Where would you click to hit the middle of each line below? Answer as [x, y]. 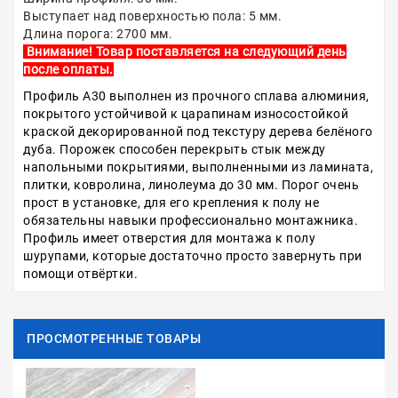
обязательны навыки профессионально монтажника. [191, 220]
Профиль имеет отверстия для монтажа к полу [169, 238]
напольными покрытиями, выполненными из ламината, [198, 167]
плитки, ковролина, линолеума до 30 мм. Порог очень [191, 185]
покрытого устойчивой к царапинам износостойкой [186, 114]
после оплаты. [68, 69]
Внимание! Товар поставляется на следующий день [185, 52]
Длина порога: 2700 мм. [98, 34]
